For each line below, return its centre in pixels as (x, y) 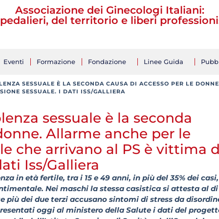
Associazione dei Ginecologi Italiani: (109, 10)
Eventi (14, 62)
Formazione (56, 62)
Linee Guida (164, 62)
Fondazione (107, 62)
